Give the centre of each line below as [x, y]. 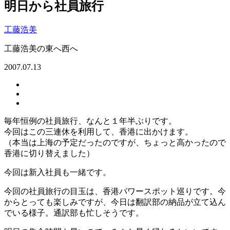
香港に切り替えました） [49, 154]
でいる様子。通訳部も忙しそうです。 [74, 213]
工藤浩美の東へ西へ [41, 49]
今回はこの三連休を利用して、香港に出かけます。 [99, 132]
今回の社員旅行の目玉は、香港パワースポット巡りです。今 [115, 191]
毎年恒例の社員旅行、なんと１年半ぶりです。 [90, 121]
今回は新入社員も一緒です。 [57, 172]
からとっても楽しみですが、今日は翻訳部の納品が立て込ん [115, 202]
